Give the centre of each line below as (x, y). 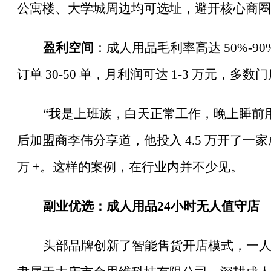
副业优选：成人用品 (100, 206)
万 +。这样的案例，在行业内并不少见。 (130, 167)
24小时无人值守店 (208, 206)
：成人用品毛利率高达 (157, 48)
